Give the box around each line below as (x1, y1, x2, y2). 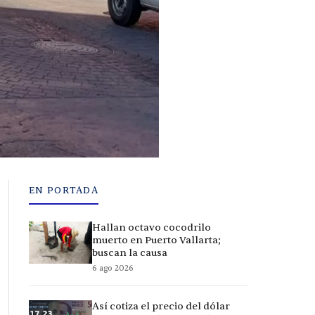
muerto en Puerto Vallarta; (92, 234, 221, 247)
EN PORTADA (29, 185, 98, 197)
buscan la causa (92, 247, 167, 259)
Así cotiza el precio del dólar (92, 300, 230, 313)
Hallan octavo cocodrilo (92, 221, 211, 234)
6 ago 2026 (92, 263, 134, 274)
